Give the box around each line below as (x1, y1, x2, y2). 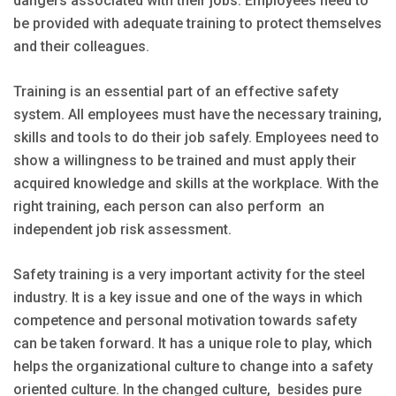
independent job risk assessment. (13, 220, 232, 238)
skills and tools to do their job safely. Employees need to (13, 128, 379, 146)
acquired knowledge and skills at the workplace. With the (13, 174, 378, 192)
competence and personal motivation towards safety (13, 311, 357, 329)
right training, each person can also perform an (13, 197, 324, 215)
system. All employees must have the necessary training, (13, 105, 382, 123)
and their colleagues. (13, 37, 149, 55)
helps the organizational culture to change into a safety (13, 357, 373, 375)
